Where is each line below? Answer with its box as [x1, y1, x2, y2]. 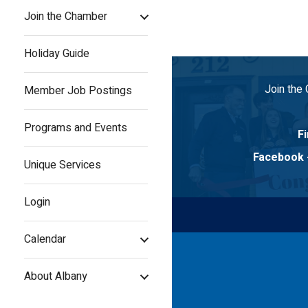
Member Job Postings [24, 82, 132, 100]
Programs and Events [24, 120, 127, 137]
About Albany [24, 268, 87, 285]
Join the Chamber [24, 8, 107, 25]
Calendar [24, 231, 66, 248]
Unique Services [24, 157, 101, 174]
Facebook [252, 148, 304, 166]
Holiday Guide [24, 45, 89, 63]
